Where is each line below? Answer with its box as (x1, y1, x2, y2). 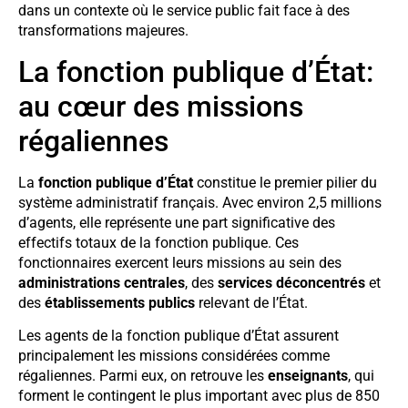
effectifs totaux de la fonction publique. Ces (18, 233, 299, 251)
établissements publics (45, 293, 195, 311)
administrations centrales (18, 273, 185, 291)
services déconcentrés (218, 273, 365, 291)
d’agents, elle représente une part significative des (18, 213, 335, 231)
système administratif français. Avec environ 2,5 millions (18, 193, 382, 211)
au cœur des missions (18, 88, 303, 124)
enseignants (268, 366, 348, 384)
